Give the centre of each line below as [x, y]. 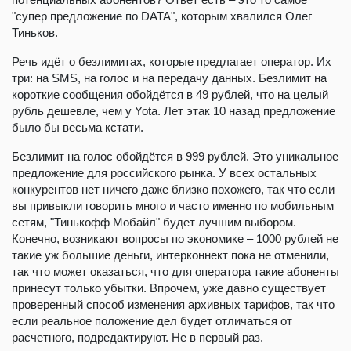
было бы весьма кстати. [78, 127]
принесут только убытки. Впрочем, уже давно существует [169, 288]
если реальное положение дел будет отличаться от [152, 320]
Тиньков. [35, 32]
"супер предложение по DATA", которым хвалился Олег [162, 16]
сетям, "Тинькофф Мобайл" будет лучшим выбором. [154, 222]
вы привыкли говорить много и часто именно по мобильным [173, 205]
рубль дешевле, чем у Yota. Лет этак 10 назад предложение [174, 110]
